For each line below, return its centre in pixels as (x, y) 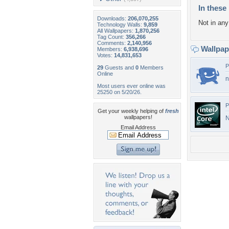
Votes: (106, 55)
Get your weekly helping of (131, 111)
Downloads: (112, 18)
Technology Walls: (120, 25)
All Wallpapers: (116, 31)
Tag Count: (111, 37)
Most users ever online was (131, 86)
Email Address (138, 127)
